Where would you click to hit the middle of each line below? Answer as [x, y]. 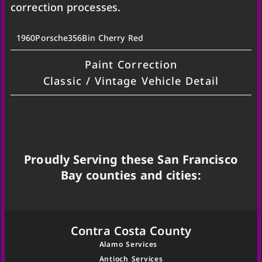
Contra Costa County [131, 230]
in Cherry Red [115, 37]
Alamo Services [128, 244]
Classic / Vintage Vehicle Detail [131, 80]
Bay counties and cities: [131, 175]
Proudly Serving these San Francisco [131, 160]
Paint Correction [131, 64]
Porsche [52, 37]
